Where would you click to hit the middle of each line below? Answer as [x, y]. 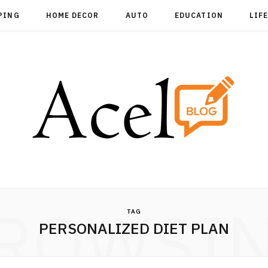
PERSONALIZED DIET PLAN [134, 228]
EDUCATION [199, 15]
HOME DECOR [72, 15]
